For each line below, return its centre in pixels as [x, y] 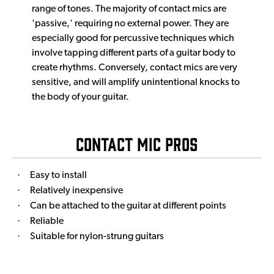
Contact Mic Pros [137, 143]
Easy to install [58, 175]
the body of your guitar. [80, 97]
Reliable [47, 221]
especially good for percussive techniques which [133, 38]
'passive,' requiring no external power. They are [130, 24]
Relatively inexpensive [76, 191]
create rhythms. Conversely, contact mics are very [135, 68]
